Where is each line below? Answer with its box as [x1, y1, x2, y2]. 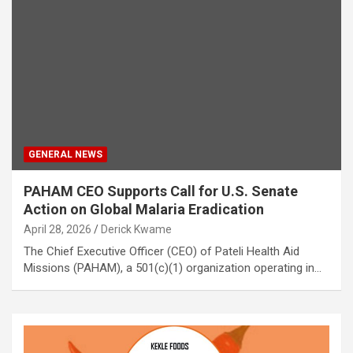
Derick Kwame [101, 222, 172, 236]
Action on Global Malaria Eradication [24, 200, 264, 217]
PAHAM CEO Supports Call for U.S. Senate [24, 182, 298, 199]
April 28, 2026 [24, 222, 91, 236]
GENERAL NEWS [28, 148, 102, 160]
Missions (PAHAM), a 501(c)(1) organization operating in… [24, 260, 321, 275]
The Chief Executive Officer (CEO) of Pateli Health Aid [24, 243, 299, 258]
